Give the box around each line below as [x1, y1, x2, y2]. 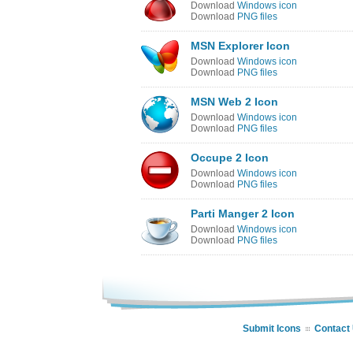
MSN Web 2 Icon [191, 95, 278, 108]
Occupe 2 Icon [191, 151, 269, 164]
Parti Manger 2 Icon [191, 207, 295, 220]
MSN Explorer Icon [191, 39, 290, 52]
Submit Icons [243, 323, 301, 334]
